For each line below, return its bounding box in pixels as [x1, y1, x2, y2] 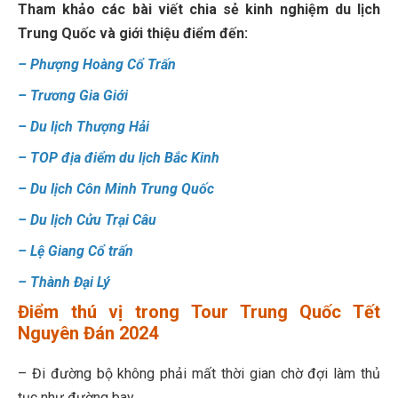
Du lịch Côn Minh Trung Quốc [30, 180, 214, 198]
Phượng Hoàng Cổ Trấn [30, 56, 176, 74]
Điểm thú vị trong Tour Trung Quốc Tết [18, 301, 380, 323]
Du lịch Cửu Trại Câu [30, 211, 156, 229]
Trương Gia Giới [30, 87, 128, 105]
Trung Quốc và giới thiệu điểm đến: [18, 25, 248, 43]
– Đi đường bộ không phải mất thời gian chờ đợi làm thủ [18, 365, 380, 383]
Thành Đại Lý [30, 274, 110, 291]
